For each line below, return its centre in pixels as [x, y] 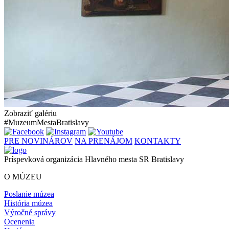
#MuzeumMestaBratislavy [47, 123]
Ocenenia [19, 222]
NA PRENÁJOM [104, 141]
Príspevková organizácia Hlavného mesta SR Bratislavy [94, 159]
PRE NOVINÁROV [38, 141]
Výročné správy [30, 213]
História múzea [28, 203]
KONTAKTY [158, 141]
